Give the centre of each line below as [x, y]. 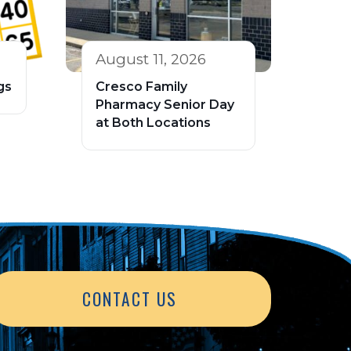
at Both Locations [153, 122]
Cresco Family [141, 86]
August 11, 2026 [150, 59]
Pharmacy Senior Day [165, 104]
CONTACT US [130, 299]
